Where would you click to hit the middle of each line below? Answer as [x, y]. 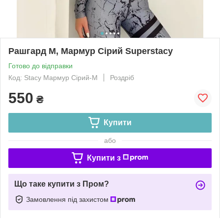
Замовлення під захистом [68, 199]
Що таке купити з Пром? [62, 184]
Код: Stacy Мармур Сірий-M [53, 77]
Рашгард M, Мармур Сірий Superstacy [91, 51]
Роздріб [122, 77]
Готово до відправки [41, 66]
